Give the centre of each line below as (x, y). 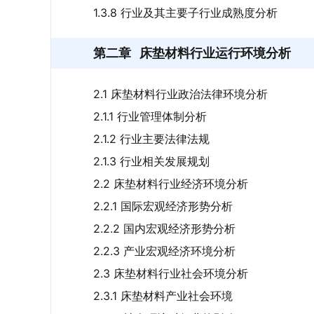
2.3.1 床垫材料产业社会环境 (163, 296)
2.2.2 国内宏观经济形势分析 (164, 228)
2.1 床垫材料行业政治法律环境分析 (180, 94)
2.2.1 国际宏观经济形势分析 (163, 206)
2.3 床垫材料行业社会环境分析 (171, 273)
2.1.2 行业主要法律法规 (151, 139)
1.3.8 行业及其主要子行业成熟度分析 (185, 13)
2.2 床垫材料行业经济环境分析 (171, 184)
